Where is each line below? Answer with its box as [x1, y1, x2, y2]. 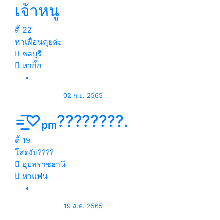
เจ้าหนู [15, 1, 59, 20]
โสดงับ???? [15, 147, 54, 157]
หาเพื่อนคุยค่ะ [15, 37, 62, 47]
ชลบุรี [20, 49, 42, 58]
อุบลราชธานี [20, 159, 66, 169]
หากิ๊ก [20, 60, 42, 70]
